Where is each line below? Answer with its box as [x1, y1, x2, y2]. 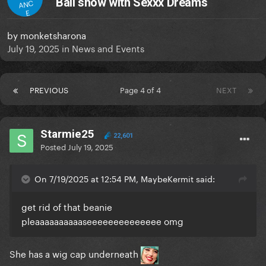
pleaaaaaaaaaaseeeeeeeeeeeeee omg [21, 213, 183, 228]
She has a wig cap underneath [9, 246, 141, 261]
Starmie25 [40, 127, 94, 141]
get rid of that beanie [21, 199, 112, 214]
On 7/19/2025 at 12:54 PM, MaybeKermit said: [34, 172, 215, 185]
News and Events [72, 40, 144, 55]
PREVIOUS [30, 83, 68, 96]
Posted [40, 140, 68, 153]
